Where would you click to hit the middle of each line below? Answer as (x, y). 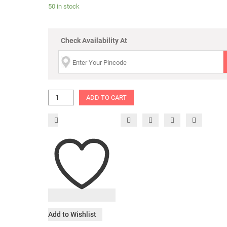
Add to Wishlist (72, 215)
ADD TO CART (106, 98)
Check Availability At (94, 41)
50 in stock (64, 6)
